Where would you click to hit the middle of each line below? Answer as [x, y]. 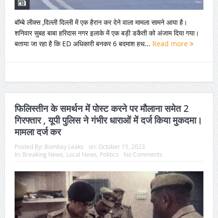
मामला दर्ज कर [37, 132]
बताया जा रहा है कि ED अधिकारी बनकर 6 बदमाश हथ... [83, 43]
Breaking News [43, 154]
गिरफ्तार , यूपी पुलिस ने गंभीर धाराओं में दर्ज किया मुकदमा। [108, 120]
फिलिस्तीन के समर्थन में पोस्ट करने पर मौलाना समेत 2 [101, 109]
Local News [81, 154]
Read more [171, 43]
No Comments [143, 154]
